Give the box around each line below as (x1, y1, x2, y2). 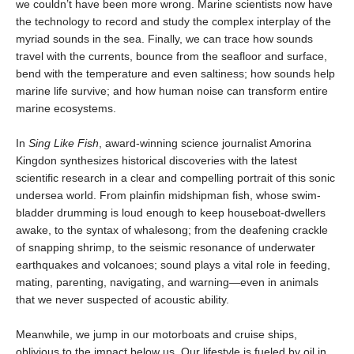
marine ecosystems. (16, 101, 119, 115)
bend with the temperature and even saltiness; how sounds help (16, 66, 335, 80)
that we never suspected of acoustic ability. (16, 292, 232, 306)
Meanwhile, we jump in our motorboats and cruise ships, (16, 327, 297, 341)
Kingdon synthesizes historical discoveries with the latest (16, 153, 297, 167)
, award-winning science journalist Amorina (99, 136, 311, 149)
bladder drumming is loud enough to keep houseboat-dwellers (16, 205, 326, 219)
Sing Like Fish (28, 136, 99, 149)
